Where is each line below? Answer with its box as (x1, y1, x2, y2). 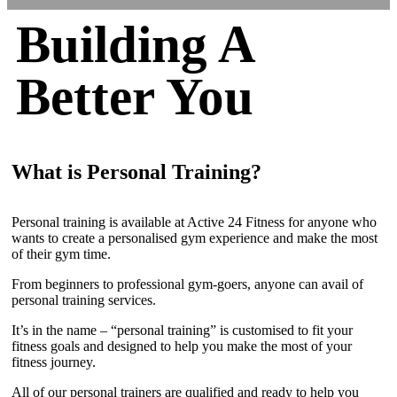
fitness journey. (12, 354, 96, 370)
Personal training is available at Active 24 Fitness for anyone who (12, 214, 377, 230)
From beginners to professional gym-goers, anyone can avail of (12, 276, 363, 292)
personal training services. (12, 292, 156, 308)
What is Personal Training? (12, 160, 261, 184)
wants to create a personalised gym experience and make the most (12, 230, 378, 246)
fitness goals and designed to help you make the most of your (12, 339, 352, 354)
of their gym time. (12, 246, 111, 262)
